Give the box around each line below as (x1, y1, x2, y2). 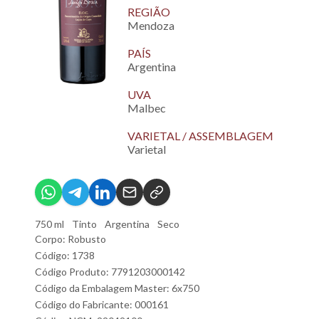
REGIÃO (127, 5, 170, 19)
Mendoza (127, 19, 174, 32)
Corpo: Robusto (35, 233, 106, 245)
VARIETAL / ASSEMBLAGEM (127, 129, 273, 142)
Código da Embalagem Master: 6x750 (35, 282, 199, 294)
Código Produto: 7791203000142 (35, 266, 185, 278)
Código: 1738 (35, 249, 95, 261)
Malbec (127, 101, 166, 115)
